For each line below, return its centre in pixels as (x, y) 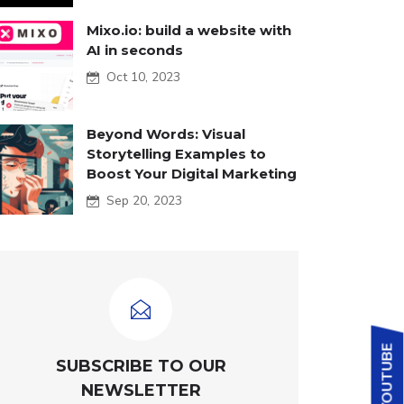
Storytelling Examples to (176, 153)
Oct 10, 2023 (140, 77)
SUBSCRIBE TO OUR (141, 366)
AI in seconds (135, 50)
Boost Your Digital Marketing (192, 173)
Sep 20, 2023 (141, 200)
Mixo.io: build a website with (189, 30)
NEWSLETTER (141, 390)
